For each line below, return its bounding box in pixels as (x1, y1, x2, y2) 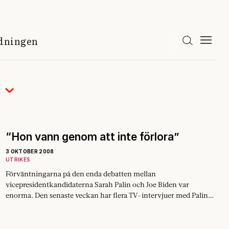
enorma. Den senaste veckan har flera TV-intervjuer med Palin (6, 191, 208, 200)
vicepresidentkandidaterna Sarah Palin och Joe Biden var (6, 180, 189, 189)
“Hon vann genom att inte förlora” (6, 130, 179, 143)
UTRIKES (6, 156, 31, 163)
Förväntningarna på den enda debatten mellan (6, 169, 156, 178)
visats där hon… (6, 201, 57, 211)
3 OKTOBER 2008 (6, 148, 54, 154)
